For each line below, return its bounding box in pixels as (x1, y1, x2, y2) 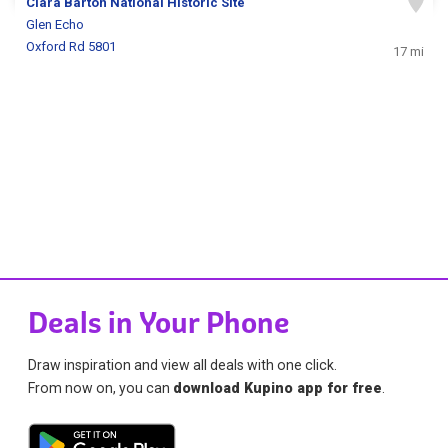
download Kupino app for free (173, 379, 383, 396)
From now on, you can (28, 379, 174, 396)
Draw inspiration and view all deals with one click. (28, 356, 338, 373)
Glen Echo (26, 17, 85, 33)
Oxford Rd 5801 (26, 39, 117, 55)
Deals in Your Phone (28, 304, 291, 341)
